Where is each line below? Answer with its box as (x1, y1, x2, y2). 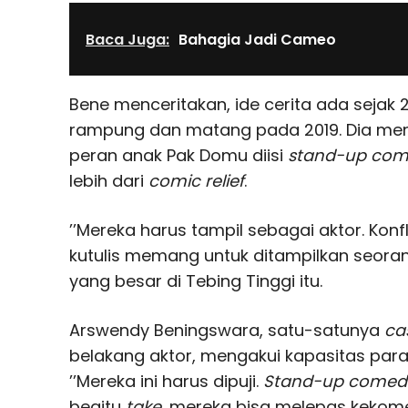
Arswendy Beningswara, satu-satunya (69, 319, 384, 342)
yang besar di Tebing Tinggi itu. (69, 270, 322, 293)
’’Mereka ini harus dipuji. (69, 370, 263, 393)
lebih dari (69, 169, 148, 193)
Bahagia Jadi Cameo (178, 29, 336, 51)
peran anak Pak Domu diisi (69, 144, 288, 168)
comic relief (148, 169, 244, 193)
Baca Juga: (86, 29, 169, 51)
